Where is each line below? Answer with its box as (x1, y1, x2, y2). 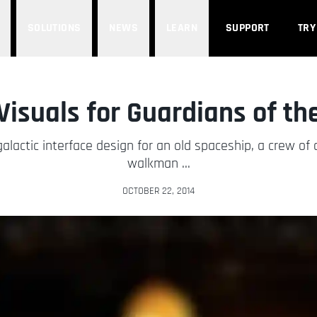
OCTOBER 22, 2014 (122, 185, 195, 197)
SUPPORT (226, 21, 270, 35)
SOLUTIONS (27, 21, 81, 35)
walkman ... (127, 154, 190, 173)
